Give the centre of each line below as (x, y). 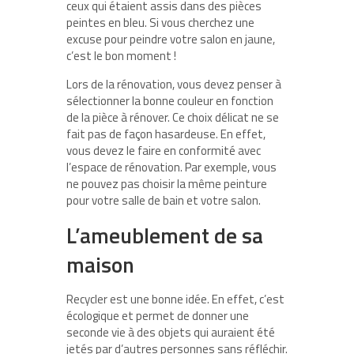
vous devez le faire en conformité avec (164, 151)
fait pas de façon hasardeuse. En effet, (166, 134)
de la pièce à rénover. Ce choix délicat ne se (173, 118)
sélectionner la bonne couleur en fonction (170, 101)
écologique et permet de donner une (158, 316)
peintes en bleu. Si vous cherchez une (160, 23)
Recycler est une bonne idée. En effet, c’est (175, 299)
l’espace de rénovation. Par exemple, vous (171, 168)
